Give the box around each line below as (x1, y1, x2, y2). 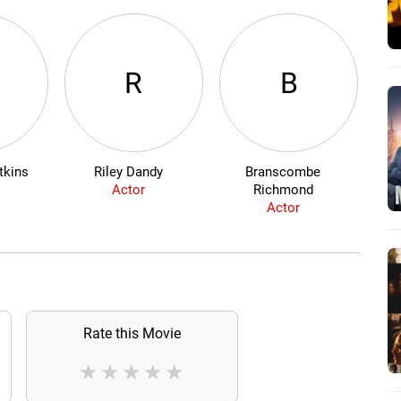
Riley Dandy (93, 164, 163, 181)
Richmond (252, 182, 313, 199)
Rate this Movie (82, 325, 181, 343)
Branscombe (245, 164, 321, 181)
